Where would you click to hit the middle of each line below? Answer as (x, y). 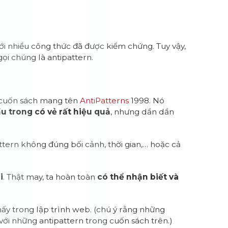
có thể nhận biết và (138, 177)
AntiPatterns (105, 101)
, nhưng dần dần (142, 112)
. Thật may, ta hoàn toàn (50, 177)
